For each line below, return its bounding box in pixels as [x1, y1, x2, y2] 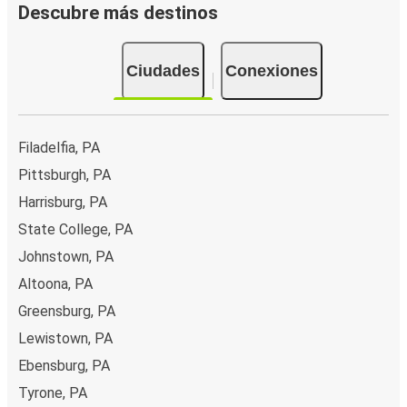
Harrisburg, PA [18, 193, 107, 211]
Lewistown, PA [18, 329, 113, 347]
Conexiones [224, 61, 318, 80]
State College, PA [18, 220, 133, 238]
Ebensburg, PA [18, 356, 110, 374]
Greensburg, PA [18, 302, 115, 320]
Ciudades [125, 61, 200, 80]
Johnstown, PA [18, 247, 114, 265]
